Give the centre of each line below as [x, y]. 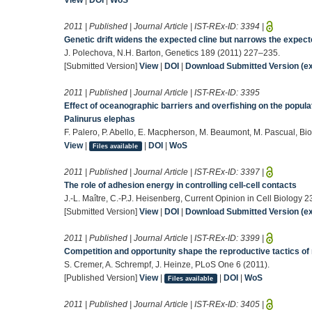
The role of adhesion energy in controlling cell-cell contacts [180, 185]
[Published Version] [102, 278]
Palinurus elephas [100, 119]
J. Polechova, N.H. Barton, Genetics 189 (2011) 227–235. [172, 53]
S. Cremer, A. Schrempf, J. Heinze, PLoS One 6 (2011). [167, 264]
